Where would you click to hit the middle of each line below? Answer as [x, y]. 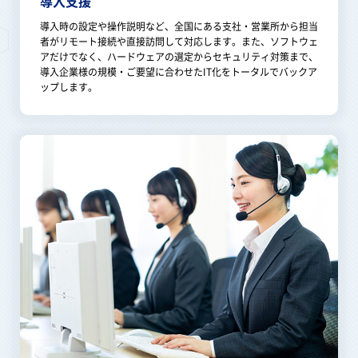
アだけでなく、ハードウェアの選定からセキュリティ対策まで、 [179, 56]
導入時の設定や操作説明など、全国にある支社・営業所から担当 [179, 26]
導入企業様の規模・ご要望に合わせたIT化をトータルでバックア [179, 72]
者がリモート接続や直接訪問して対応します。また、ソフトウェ [179, 41]
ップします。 [69, 87]
